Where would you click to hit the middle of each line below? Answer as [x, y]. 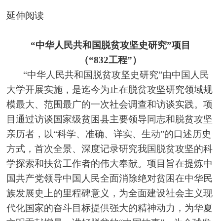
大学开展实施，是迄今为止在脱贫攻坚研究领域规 [110, 89]
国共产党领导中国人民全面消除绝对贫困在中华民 [110, 178]
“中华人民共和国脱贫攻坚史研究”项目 [110, 45]
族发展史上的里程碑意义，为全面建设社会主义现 [110, 193]
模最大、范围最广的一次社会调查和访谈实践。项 [110, 104]
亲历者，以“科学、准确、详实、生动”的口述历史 [109, 134]
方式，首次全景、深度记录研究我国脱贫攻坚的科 [110, 148]
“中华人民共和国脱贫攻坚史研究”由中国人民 [116, 74]
